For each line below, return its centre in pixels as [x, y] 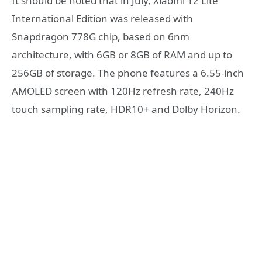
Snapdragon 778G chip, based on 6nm [101, 36]
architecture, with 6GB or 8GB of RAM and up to [122, 54]
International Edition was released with [102, 18]
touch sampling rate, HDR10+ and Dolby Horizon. [126, 109]
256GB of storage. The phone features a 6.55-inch [128, 73]
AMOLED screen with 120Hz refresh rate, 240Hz [123, 91]
